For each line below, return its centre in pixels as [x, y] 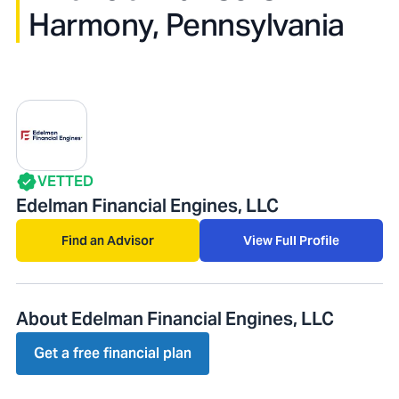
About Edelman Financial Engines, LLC [175, 319]
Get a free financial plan [113, 353]
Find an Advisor [108, 240]
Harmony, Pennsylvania [187, 25]
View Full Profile [291, 240]
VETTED [65, 181]
